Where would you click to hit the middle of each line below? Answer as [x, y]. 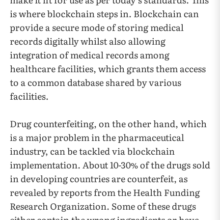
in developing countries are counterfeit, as [99, 179]
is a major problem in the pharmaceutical [97, 137]
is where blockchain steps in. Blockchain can [104, 14]
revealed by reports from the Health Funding [105, 192]
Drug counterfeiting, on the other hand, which [108, 124]
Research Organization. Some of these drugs [103, 206]
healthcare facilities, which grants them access [108, 69]
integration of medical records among [90, 55]
